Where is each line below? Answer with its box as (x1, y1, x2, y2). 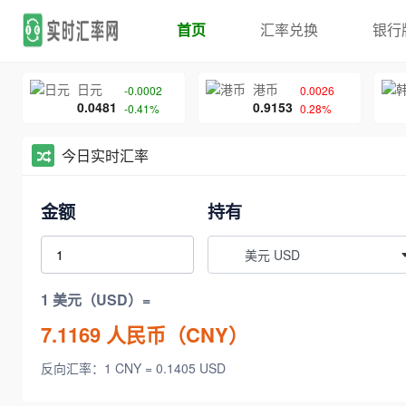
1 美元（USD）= (41, 289, 150, 311)
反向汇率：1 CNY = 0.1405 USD (41, 359, 229, 378)
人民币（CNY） (101, 319, 248, 349)
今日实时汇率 (62, 145, 149, 166)
